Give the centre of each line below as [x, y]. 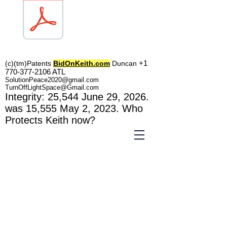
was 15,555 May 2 [46, 108]
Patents [39, 63]
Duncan [124, 63]
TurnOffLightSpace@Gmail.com [52, 87]
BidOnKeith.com [82, 63]
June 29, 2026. [117, 97]
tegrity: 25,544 [48, 97]
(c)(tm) [16, 63]
